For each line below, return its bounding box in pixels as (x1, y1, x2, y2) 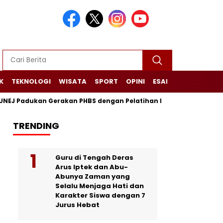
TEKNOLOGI (11, 77, 51, 86)
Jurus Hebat (55, 200, 100, 210)
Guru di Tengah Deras (55, 153, 133, 162)
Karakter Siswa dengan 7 (55, 191, 145, 200)
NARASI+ (176, 77, 206, 86)
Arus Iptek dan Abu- (55, 162, 128, 172)
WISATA (59, 77, 87, 86)
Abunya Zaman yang (55, 172, 130, 181)
